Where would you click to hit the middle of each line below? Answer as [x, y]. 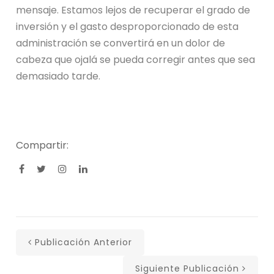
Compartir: [43, 146]
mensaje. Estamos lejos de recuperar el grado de [133, 10]
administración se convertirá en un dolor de [121, 43]
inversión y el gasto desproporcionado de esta [128, 27]
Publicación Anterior [84, 243]
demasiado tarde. [61, 76]
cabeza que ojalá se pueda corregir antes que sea [136, 60]
